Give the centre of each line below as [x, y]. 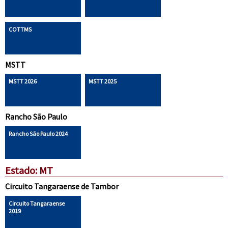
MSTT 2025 [102, 81]
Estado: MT [29, 170]
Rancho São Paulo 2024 [38, 133]
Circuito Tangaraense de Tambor [62, 187]
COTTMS [20, 29]
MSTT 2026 [22, 81]
